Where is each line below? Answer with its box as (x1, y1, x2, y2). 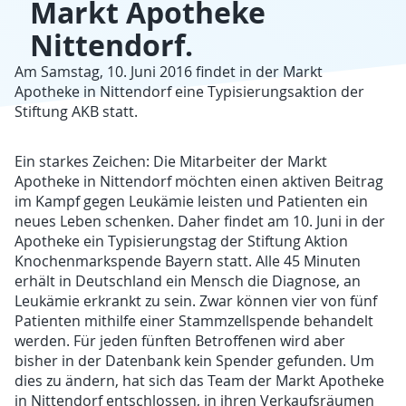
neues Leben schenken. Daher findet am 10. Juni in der (14, 210, 386, 231)
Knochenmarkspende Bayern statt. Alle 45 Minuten (14, 250, 362, 271)
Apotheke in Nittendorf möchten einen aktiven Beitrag (14, 170, 384, 191)
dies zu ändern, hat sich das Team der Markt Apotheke (14, 370, 385, 391)
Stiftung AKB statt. (14, 101, 139, 121)
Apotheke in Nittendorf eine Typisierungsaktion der (14, 81, 365, 101)
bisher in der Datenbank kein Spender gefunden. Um (14, 350, 375, 371)
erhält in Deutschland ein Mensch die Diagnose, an (14, 270, 362, 291)
